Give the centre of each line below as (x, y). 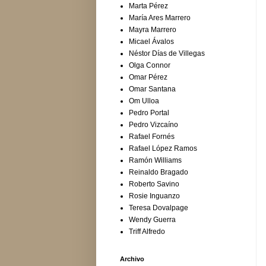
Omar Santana (152, 89)
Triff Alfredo (147, 232)
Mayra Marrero (153, 30)
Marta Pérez (148, 6)
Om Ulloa (144, 101)
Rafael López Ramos (163, 149)
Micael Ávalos (151, 42)
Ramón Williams (155, 161)
